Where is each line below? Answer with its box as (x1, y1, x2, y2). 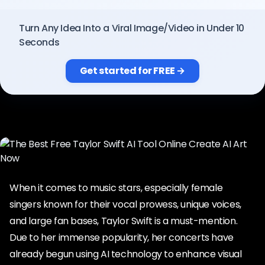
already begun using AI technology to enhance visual (9, 247, 242, 261)
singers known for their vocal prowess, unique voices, (9, 198, 241, 211)
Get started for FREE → (79, 64, 186, 77)
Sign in (111, 41, 142, 55)
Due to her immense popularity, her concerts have (9, 231, 234, 244)
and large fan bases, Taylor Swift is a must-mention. (9, 214, 238, 228)
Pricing (29, 2, 60, 15)
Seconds (19, 35, 60, 49)
